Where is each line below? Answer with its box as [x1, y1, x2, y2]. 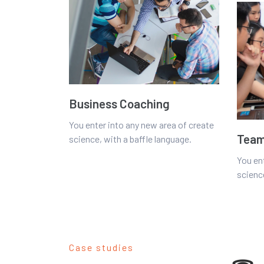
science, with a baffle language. [69, 133, 192, 144]
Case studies [69, 242, 134, 253]
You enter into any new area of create [69, 119, 214, 130]
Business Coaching [69, 96, 170, 111]
